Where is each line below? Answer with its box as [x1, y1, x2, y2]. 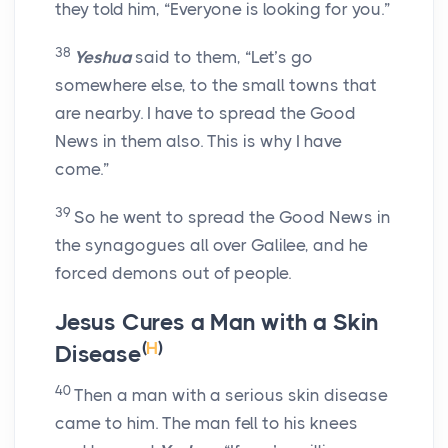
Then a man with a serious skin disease [74, 385, 388, 406]
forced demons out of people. [55, 263, 291, 284]
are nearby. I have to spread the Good [55, 103, 356, 124]
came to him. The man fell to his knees [55, 413, 358, 434]
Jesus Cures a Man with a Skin [55, 309, 380, 337]
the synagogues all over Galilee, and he [55, 235, 368, 256]
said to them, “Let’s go [131, 47, 313, 68]
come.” [55, 159, 109, 180]
